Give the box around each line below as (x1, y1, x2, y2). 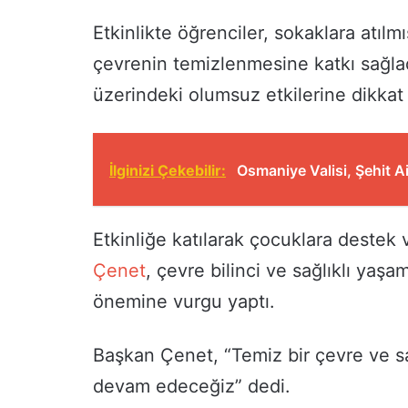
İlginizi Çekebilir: (109, 160, 226, 179)
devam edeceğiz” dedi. (93, 374, 291, 397)
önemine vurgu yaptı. (93, 290, 275, 312)
